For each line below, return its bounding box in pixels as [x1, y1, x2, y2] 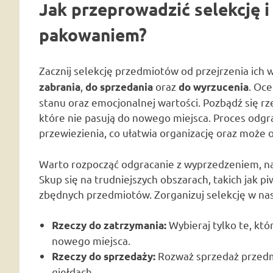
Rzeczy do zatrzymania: [52, 219, 167, 232]
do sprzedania [85, 80, 153, 94]
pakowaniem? [39, 23, 147, 45]
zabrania [39, 80, 80, 94]
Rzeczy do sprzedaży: [52, 250, 156, 263]
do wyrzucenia [179, 80, 249, 94]
